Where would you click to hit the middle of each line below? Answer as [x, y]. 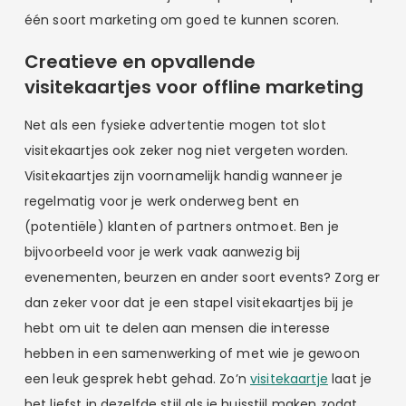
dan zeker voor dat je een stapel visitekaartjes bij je [188, 302]
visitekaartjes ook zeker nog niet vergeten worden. [186, 150]
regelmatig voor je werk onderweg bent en [161, 201]
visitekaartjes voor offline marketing [193, 87]
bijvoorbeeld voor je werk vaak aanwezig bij [162, 251]
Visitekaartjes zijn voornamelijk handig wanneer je [184, 175]
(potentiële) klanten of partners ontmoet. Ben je [182, 226]
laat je [350, 378]
